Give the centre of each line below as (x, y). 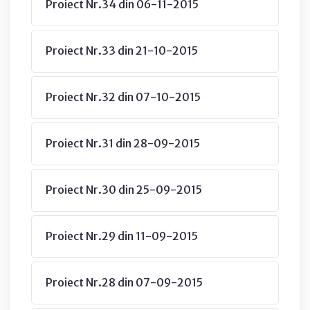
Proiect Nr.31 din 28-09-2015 (123, 143)
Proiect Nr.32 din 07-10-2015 (123, 97)
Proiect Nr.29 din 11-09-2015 (122, 236)
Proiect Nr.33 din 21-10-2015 (122, 50)
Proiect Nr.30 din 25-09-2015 (124, 189)
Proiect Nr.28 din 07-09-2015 (124, 282)
